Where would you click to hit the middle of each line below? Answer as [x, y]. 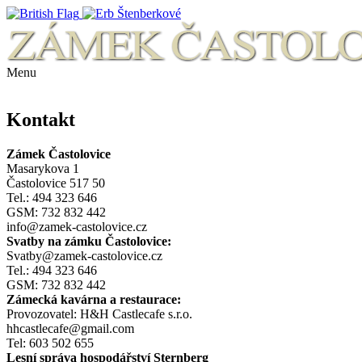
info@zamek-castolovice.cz [77, 226]
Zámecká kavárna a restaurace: [94, 299]
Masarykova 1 [43, 168]
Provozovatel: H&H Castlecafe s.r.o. [99, 314]
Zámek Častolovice [59, 154]
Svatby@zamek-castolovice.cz [84, 255]
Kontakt [41, 119]
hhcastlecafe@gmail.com [70, 328]
